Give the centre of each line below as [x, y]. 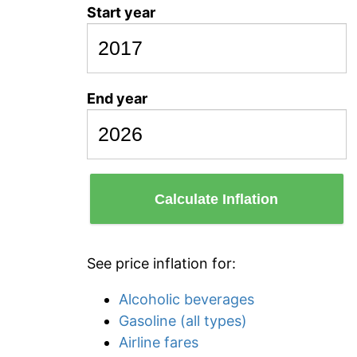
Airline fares [159, 342]
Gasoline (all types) [183, 321]
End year [117, 98]
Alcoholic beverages [186, 299]
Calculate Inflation [217, 199]
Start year [121, 12]
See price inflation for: [161, 263]
